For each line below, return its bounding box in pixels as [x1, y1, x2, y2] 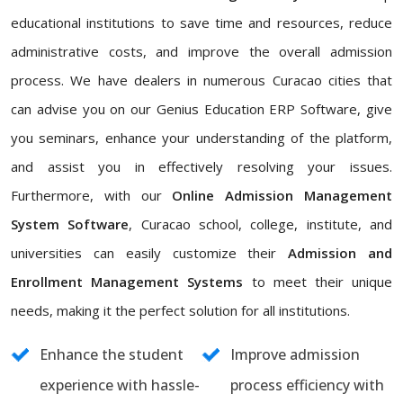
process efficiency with [230, 375, 384, 395]
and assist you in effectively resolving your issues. [11, 157, 392, 175]
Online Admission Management [172, 186, 393, 204]
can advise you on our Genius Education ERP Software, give [11, 100, 392, 118]
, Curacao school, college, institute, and [129, 215, 393, 233]
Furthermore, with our [11, 186, 173, 204]
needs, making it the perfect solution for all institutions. [11, 301, 350, 319]
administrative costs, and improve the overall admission [11, 42, 392, 60]
